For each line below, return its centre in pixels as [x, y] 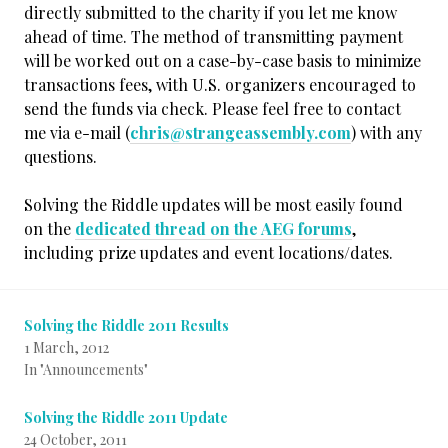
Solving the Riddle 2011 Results [126, 325]
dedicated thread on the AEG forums [213, 228]
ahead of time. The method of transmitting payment [213, 36]
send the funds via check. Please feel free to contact [212, 108]
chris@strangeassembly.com [240, 132]
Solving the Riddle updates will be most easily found [213, 204]
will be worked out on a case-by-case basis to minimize [222, 60]
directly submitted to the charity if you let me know [210, 12]
